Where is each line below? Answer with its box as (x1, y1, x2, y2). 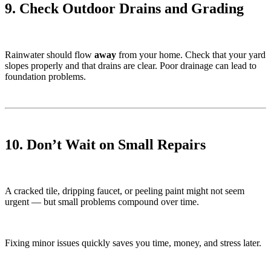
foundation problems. (5, 71, 86, 82)
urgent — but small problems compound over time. (5, 196, 199, 207)
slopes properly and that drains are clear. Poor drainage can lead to (5, 60, 256, 71)
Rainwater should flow (5, 49, 94, 60)
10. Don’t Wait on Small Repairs (5, 136, 206, 152)
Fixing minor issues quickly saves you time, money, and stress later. (5, 237, 261, 248)
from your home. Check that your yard (116, 49, 266, 60)
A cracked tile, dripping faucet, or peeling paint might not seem (5, 185, 244, 196)
